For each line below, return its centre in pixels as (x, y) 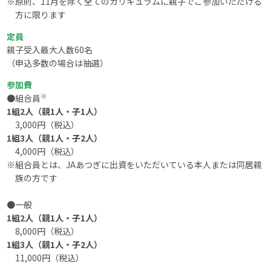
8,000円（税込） (47, 231)
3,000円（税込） (47, 124)
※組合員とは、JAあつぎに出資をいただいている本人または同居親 (135, 164)
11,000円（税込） (50, 257)
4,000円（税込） (47, 151)
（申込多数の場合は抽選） (58, 63)
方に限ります (41, 14)
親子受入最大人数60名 (50, 49)
